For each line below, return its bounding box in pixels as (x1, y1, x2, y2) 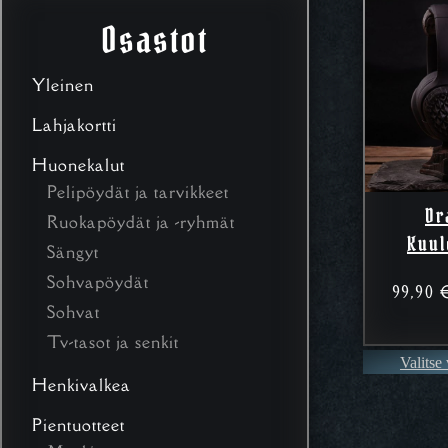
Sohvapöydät (47, 270, 149, 293)
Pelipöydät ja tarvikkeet (47, 180, 229, 203)
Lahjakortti (32, 113, 117, 136)
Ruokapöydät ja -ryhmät (47, 210, 235, 233)
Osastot (101, 16, 209, 63)
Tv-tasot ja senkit (47, 330, 179, 353)
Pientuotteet (32, 413, 125, 436)
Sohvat (47, 300, 100, 323)
